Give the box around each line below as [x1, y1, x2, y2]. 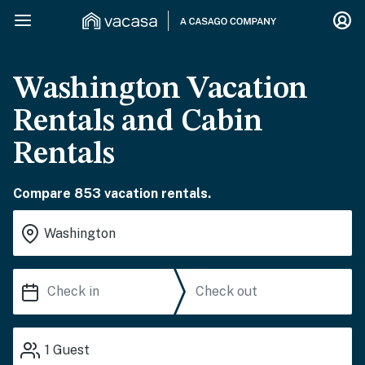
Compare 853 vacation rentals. [13, 186, 211, 201]
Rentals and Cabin [13, 107, 263, 138]
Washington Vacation [13, 74, 309, 105]
